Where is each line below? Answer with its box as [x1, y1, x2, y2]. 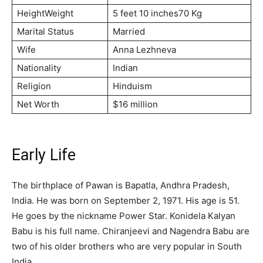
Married [113, 25, 145, 37]
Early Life [12, 145, 76, 164]
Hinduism [113, 80, 152, 92]
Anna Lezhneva [113, 43, 176, 55]
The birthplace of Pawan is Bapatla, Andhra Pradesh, [12, 179, 230, 191]
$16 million [113, 98, 158, 110]
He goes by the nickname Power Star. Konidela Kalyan [12, 210, 235, 221]
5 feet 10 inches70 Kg [113, 7, 202, 19]
